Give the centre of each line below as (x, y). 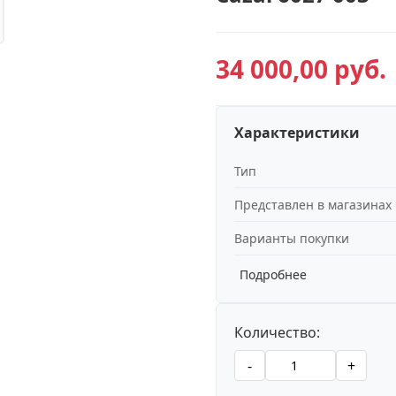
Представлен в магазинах (313, 205)
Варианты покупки (292, 238)
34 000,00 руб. (301, 69)
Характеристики (297, 133)
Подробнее (273, 274)
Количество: (277, 332)
